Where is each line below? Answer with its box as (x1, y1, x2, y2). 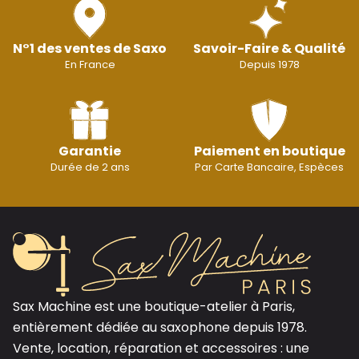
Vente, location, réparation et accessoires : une (13, 338, 309, 357)
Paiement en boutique (193, 141, 345, 160)
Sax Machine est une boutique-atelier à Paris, (13, 296, 295, 316)
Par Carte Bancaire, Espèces (195, 159, 344, 175)
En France (64, 56, 115, 72)
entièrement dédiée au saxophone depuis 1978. (13, 317, 307, 337)
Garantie (58, 141, 121, 160)
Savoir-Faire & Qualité (193, 38, 345, 58)
